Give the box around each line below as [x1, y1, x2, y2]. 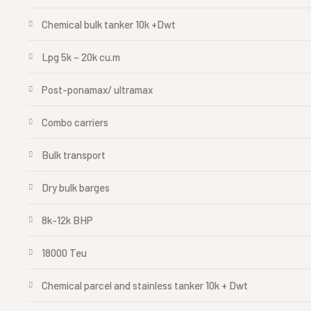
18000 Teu [42, 246, 87, 259]
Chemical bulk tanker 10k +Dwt [42, 18, 176, 31]
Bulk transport [42, 149, 106, 161]
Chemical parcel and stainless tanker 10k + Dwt [42, 279, 248, 292]
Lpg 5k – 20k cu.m [42, 51, 120, 63]
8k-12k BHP [42, 214, 93, 226]
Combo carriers [42, 116, 108, 128]
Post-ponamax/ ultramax [42, 83, 153, 96]
